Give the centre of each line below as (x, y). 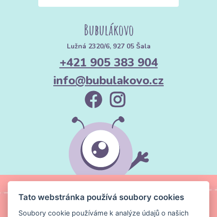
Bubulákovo (108, 30)
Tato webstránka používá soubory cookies (101, 197)
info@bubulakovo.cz (108, 81)
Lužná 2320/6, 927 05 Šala (108, 46)
